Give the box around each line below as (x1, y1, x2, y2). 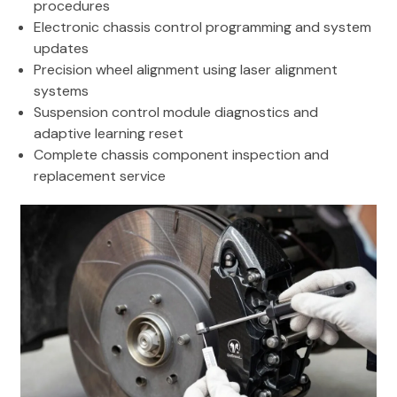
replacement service (34, 167, 166, 186)
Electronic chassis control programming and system (34, 18, 371, 37)
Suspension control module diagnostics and (34, 103, 318, 122)
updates (34, 39, 89, 58)
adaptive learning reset (34, 124, 183, 144)
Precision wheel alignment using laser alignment (34, 60, 338, 80)
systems (34, 82, 89, 101)
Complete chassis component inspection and (34, 145, 329, 165)
